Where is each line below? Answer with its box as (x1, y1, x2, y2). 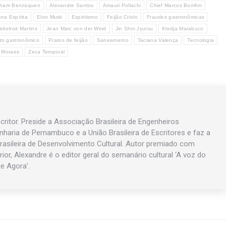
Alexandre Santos (49, 3, 94, 9)
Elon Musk (37, 14, 63, 20)
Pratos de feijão (48, 37, 88, 43)
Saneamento (96, 37, 129, 43)
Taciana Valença (137, 37, 179, 43)
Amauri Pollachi (102, 3, 141, 9)
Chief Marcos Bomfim (150, 3, 202, 9)
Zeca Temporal (28, 49, 65, 55)
